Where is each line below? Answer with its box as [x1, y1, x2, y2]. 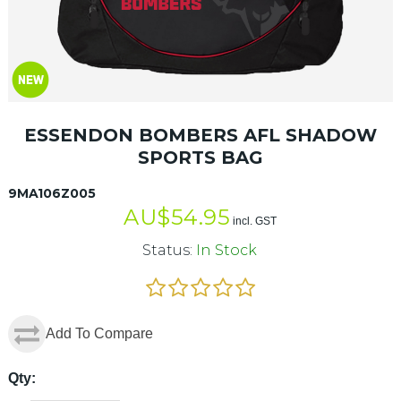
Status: [142, 241, 193, 259]
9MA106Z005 [7, 184, 96, 201]
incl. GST [233, 214, 277, 227]
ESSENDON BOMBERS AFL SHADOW [23, 124, 377, 146]
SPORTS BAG [137, 146, 263, 168]
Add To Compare [45, 325, 153, 341]
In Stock [196, 241, 258, 259]
